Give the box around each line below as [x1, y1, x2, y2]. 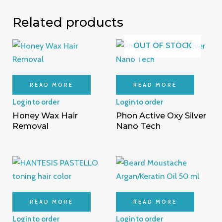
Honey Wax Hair [12, 111, 78, 121]
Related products [12, 15, 124, 30]
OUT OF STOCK [133, 40, 192, 50]
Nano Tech [116, 121, 161, 131]
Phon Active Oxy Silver [116, 111, 206, 121]
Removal [12, 121, 49, 131]
